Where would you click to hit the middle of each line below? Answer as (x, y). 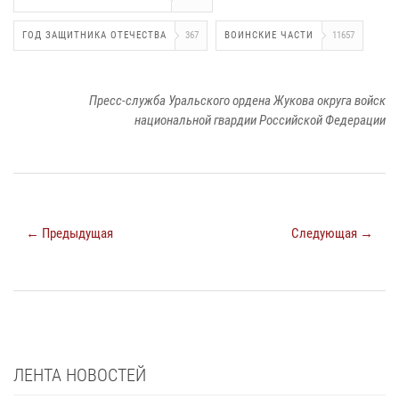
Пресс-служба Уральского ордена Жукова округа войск (237, 100)
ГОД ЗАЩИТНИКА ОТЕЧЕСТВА (94, 35)
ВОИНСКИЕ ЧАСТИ (269, 35)
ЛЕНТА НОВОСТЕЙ (80, 375)
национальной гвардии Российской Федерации (260, 120)
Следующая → (332, 233)
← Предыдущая (69, 233)
